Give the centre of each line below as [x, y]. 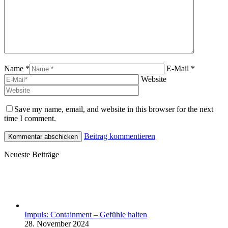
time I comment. [30, 118]
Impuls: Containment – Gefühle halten [86, 214]
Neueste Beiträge [32, 154]
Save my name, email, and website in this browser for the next [114, 109]
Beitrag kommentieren [120, 136]
